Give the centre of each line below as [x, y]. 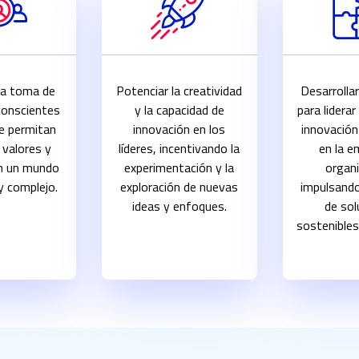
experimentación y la [179, 168]
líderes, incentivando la [179, 149]
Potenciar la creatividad [179, 91]
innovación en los [179, 129]
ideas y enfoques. [179, 206]
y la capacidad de [179, 110]
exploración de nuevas [179, 187]
